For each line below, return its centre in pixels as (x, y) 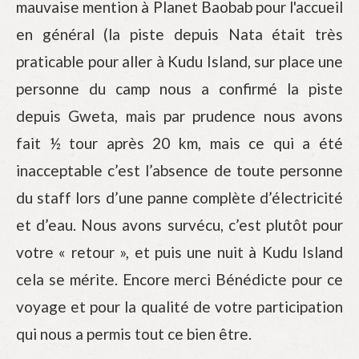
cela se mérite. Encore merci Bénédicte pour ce (179, 279)
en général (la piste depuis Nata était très (179, 34)
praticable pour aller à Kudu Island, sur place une (179, 61)
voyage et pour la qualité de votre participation (179, 307)
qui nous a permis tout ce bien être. (134, 334)
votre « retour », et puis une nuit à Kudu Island (179, 252)
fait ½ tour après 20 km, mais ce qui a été (179, 143)
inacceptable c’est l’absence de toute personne (179, 170)
